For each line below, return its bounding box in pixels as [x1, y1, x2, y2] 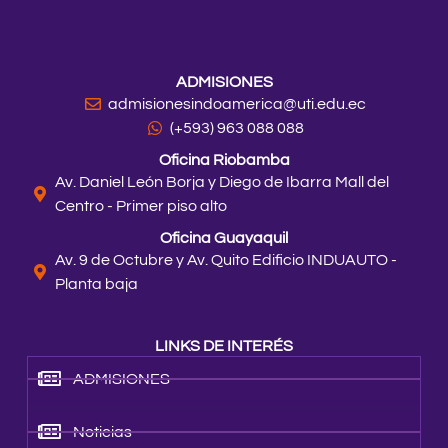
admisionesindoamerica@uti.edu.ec [107, 96, 366, 113]
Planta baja [55, 276, 138, 293]
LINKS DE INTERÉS [155, 338, 293, 355]
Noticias [73, 424, 133, 441]
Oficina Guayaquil [160, 230, 288, 247]
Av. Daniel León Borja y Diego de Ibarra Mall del [55, 174, 389, 191]
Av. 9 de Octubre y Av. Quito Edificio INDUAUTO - [55, 252, 397, 269]
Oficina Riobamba [158, 152, 290, 169]
